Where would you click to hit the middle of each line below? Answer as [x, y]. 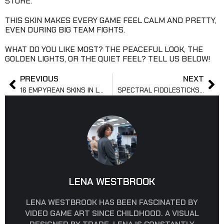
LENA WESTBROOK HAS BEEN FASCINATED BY [112, 202]
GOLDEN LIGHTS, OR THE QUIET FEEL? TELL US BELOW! [107, 59]
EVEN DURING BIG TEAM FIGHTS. [65, 30]
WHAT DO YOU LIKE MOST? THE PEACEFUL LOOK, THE [104, 49]
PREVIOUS [39, 79]
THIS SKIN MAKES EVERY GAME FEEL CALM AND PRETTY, [110, 20]
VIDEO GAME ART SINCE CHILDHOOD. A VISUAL [112, 213]
